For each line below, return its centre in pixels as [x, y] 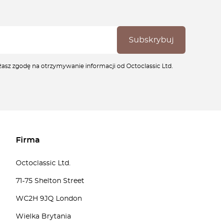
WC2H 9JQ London [49, 199]
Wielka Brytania [43, 217]
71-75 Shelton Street [50, 181]
